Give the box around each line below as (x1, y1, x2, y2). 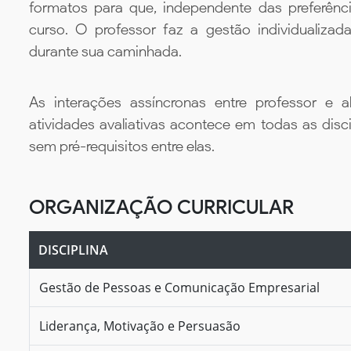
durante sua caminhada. (29, 42, 182, 61)
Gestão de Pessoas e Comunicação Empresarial (39, 278, 320, 296)
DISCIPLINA (38, 241, 108, 259)
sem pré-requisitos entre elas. (29, 136, 215, 155)
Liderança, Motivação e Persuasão (39, 317, 241, 335)
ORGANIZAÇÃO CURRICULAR (29, 194, 294, 219)
